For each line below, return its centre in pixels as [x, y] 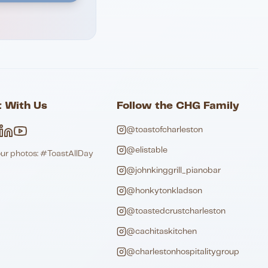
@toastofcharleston [165, 130]
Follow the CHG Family [178, 106]
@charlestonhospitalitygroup [183, 252]
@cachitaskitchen [162, 232]
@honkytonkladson [165, 191]
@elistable [147, 150]
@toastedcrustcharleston [176, 211]
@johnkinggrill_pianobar [174, 170]
